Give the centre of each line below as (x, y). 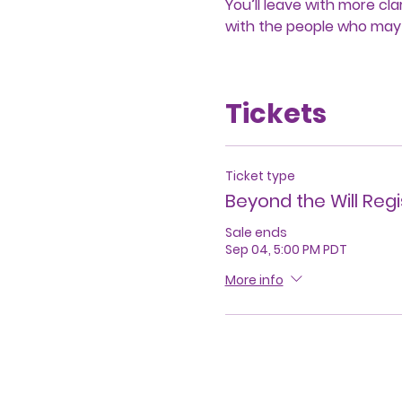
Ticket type (260, 176)
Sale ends (256, 232)
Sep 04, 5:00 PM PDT (286, 249)
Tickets (275, 114)
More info (254, 280)
